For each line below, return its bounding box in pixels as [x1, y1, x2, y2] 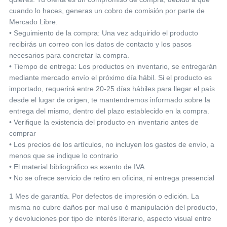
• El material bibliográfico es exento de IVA [9, 163, 144, 171]
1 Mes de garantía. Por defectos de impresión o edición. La [9, 192, 199, 201]
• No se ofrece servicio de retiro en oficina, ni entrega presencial [9, 174, 214, 182]
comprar [9, 129, 36, 138]
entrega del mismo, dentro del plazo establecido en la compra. [9, 107, 209, 116]
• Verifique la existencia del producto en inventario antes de [9, 118, 199, 127]
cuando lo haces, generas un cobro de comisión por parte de [9, 7, 205, 15]
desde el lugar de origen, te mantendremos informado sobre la [9, 96, 210, 104]
